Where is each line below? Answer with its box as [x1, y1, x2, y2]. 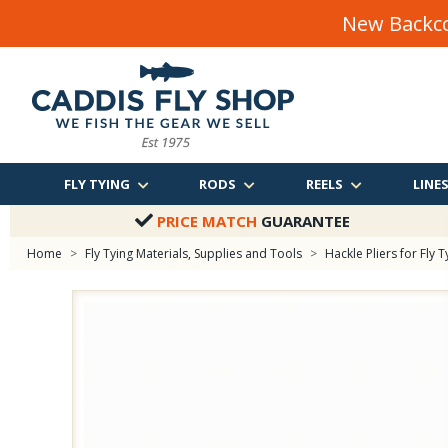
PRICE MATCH [156, 211, 257, 231]
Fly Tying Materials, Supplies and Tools [85, 245, 302, 262]
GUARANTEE [256, 211, 350, 231]
